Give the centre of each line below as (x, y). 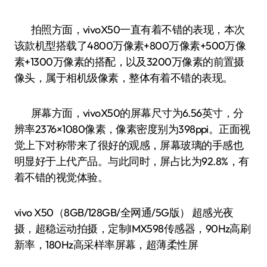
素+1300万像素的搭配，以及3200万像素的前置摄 (129, 62)
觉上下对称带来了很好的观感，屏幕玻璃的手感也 (129, 145)
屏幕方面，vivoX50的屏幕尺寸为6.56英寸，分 (129, 113)
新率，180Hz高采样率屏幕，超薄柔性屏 (106, 245)
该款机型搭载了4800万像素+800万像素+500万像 (130, 46)
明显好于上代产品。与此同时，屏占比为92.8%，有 (132, 161)
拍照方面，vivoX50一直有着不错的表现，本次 (130, 30)
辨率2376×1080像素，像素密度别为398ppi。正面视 (132, 129)
